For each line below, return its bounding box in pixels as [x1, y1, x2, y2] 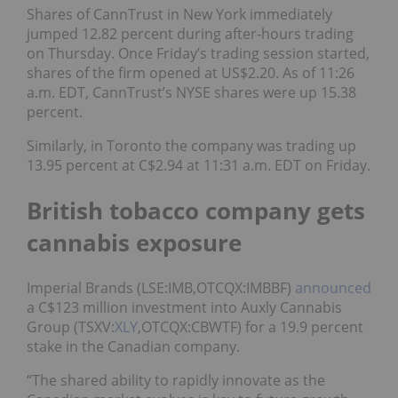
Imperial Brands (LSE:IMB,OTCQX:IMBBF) [27, 277, 295, 298]
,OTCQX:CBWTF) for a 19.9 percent [138, 316, 363, 337]
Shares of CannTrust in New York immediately [27, 4, 332, 24]
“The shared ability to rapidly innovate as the [27, 370, 325, 390]
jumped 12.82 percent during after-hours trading [27, 23, 354, 44]
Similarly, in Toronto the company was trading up [27, 135, 356, 155]
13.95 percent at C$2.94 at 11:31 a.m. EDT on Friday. [27, 155, 370, 175]
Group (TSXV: [27, 316, 115, 337]
